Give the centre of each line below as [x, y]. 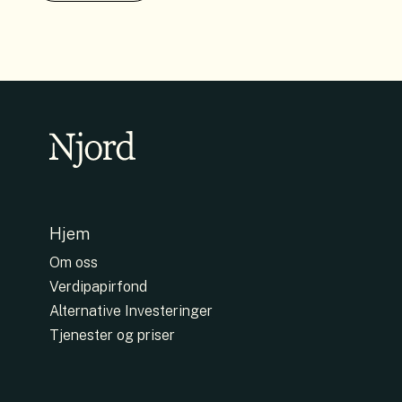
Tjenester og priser [112, 336]
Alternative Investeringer [131, 311]
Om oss [73, 263]
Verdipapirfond [98, 287]
